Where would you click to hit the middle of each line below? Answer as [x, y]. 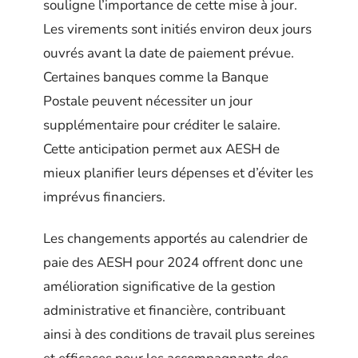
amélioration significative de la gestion [159, 287]
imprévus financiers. [104, 197]
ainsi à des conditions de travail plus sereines [179, 335]
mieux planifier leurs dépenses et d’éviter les [178, 173]
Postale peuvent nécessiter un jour [148, 101]
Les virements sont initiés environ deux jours [177, 29]
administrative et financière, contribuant [164, 311]
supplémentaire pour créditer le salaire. [162, 125]
